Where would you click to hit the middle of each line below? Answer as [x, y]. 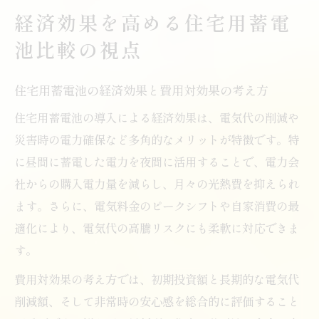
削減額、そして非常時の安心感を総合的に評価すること [157, 301]
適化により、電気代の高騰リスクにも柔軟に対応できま [157, 228]
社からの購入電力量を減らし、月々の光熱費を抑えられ [157, 183]
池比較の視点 [78, 49]
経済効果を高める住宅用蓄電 [153, 22]
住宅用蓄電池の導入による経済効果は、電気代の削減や [157, 117]
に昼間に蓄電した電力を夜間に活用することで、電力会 [157, 161]
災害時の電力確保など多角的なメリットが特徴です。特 [157, 139]
